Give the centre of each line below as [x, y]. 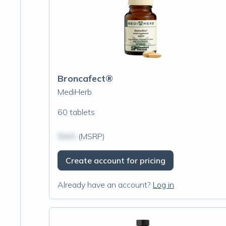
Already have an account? [104, 185]
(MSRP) [91, 136]
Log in [163, 185]
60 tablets [76, 112]
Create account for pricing [116, 160]
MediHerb [75, 92]
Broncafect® [85, 78]
